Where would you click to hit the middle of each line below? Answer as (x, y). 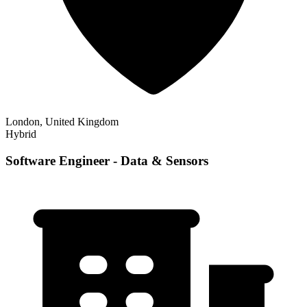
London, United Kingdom (62, 122)
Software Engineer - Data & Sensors (107, 161)
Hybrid (21, 134)
